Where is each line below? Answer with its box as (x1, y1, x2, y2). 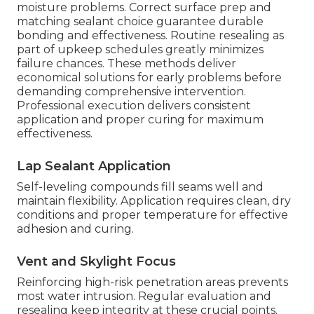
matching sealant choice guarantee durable (17, 15, 264, 29)
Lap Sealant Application (17, 158, 171, 175)
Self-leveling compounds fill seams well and (17, 180, 264, 194)
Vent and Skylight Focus (17, 254, 176, 270)
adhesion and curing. (17, 222, 134, 236)
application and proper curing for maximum (17, 113, 264, 127)
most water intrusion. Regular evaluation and (17, 289, 271, 303)
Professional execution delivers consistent (17, 99, 251, 113)
